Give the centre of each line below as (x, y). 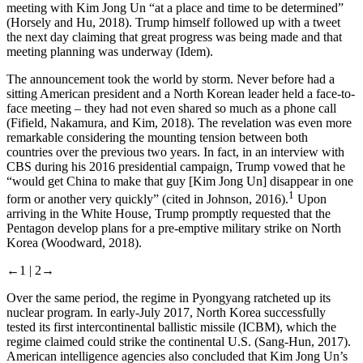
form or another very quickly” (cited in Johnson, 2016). (147, 199)
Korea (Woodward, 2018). (74, 243)
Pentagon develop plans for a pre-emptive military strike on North (174, 228)
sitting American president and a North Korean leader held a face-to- (181, 93)
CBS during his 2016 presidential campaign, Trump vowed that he (176, 166)
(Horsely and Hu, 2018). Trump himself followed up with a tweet (173, 22)
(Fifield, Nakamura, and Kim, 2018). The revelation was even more (179, 122)
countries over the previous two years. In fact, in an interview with (175, 152)
